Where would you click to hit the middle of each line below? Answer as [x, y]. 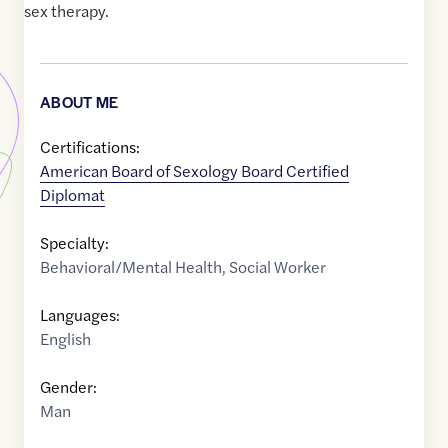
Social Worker [277, 267]
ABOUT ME [79, 102]
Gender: [68, 387]
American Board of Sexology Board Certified [194, 171]
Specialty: [74, 243]
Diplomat [72, 195]
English [65, 339]
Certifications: [90, 147]
